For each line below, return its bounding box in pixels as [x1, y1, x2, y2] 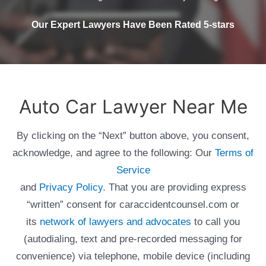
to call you [191, 216, 240, 228]
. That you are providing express [102, 182, 246, 194]
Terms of [215, 147, 254, 159]
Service [116, 164, 150, 176]
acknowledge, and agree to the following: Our [12, 147, 215, 159]
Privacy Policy [39, 182, 103, 194]
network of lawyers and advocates [40, 216, 191, 228]
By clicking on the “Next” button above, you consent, [17, 130, 249, 142]
